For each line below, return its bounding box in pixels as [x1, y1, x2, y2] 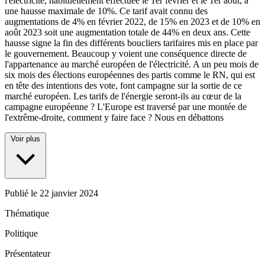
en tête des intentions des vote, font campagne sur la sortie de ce [5, 80, 242, 91]
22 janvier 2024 [40, 188, 98, 199]
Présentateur [5, 248, 50, 259]
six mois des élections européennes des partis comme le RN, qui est [5, 70, 255, 80]
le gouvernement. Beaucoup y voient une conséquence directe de [5, 49, 247, 59]
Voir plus [11, 134, 40, 144]
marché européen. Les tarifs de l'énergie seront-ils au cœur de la [5, 91, 241, 102]
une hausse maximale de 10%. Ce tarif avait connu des [5, 6, 208, 17]
